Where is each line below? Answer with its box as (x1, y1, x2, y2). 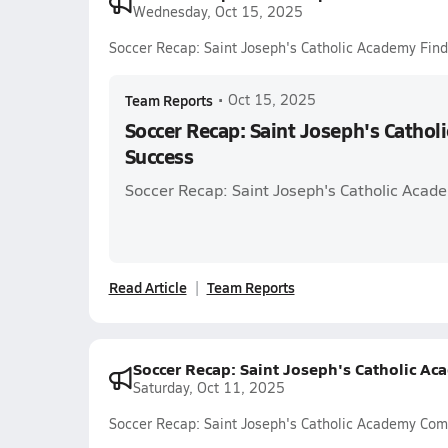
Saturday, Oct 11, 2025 (132, 378, 285, 397)
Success (124, 142, 194, 170)
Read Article (108, 277, 187, 297)
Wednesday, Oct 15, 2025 (132, 2, 303, 21)
